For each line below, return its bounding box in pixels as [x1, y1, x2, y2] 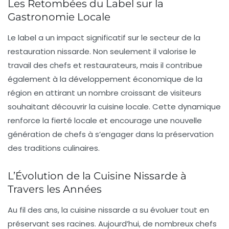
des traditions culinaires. [8, 143, 100, 154]
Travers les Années [8, 183, 102, 196]
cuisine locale [98, 101, 149, 112]
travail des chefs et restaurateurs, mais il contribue [8, 60, 202, 71]
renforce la [8, 115, 51, 126]
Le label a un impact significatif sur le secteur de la [8, 32, 200, 43]
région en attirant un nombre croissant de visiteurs [8, 87, 201, 99]
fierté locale [51, 115, 97, 126]
